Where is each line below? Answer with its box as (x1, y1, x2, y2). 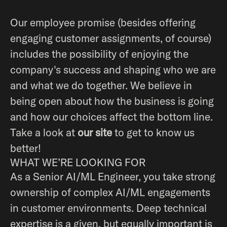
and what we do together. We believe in (10, 79, 192, 92)
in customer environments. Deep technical (10, 201, 207, 214)
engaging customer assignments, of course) (10, 31, 211, 45)
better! (10, 141, 41, 155)
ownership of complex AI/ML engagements (10, 185, 210, 199)
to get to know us (112, 126, 195, 139)
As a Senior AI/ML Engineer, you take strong (10, 170, 215, 183)
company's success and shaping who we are (10, 63, 216, 76)
